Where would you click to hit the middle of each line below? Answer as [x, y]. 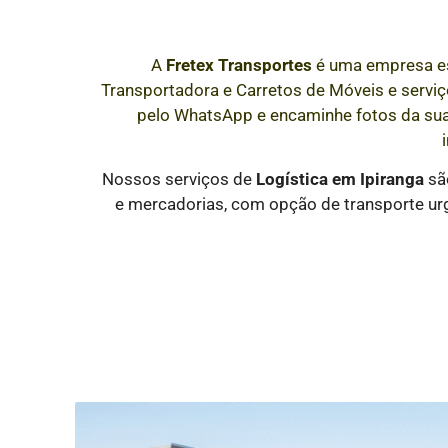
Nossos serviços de [178, 179]
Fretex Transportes [238, 65]
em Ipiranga [377, 179]
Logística [293, 179]
